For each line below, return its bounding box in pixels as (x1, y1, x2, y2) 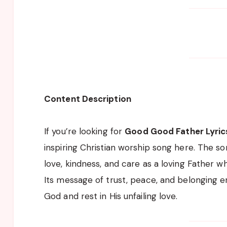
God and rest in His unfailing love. (44, 190, 178, 202)
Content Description (44, 93, 131, 104)
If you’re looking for (44, 125, 125, 137)
